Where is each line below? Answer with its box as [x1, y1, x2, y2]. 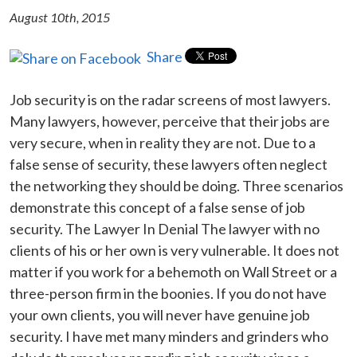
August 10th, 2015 [10, 9, 110, 25]
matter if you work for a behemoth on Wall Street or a [10, 262, 337, 280]
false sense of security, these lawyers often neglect [10, 155, 328, 173]
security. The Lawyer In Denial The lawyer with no [10, 219, 320, 237]
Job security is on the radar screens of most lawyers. [10, 90, 331, 108]
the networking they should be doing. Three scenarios [10, 176, 343, 194]
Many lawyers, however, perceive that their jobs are [10, 112, 330, 130]
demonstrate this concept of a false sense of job [10, 198, 305, 216]
